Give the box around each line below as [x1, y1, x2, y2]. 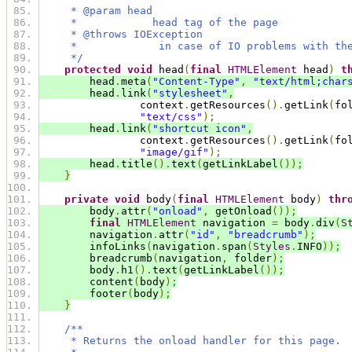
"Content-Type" [152, 75, 240, 88]
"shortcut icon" [152, 123, 247, 135]
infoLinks [39, 240, 146, 253]
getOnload [209, 205, 272, 218]
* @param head [39, 5, 152, 17]
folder [228, 252, 272, 265]
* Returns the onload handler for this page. [39, 335, 341, 347]
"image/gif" [140, 146, 209, 159]
